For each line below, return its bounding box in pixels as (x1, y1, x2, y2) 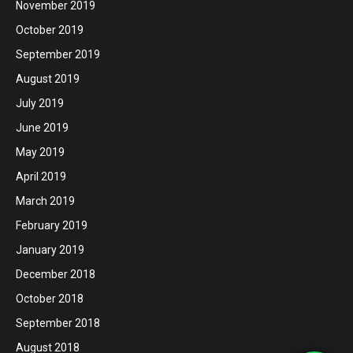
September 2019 (16, 48, 100, 61)
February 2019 (16, 219, 87, 232)
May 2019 (16, 146, 65, 158)
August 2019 (16, 72, 80, 85)
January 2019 (16, 243, 84, 256)
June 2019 (16, 121, 69, 134)
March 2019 (16, 195, 75, 207)
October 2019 (16, 24, 84, 36)
